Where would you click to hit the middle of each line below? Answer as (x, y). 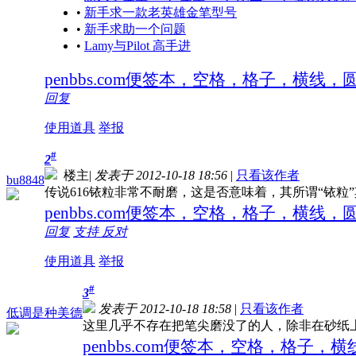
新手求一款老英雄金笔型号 (161, 13)
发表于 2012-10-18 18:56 (161, 176)
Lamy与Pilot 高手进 (137, 46)
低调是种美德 (44, 312)
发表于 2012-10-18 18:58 (165, 309)
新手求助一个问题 (135, 29)
